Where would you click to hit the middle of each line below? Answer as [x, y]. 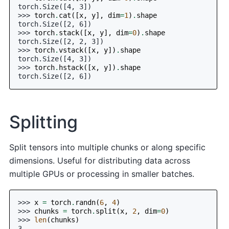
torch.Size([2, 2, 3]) [61, 41]
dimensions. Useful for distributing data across [100, 160]
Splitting [44, 122]
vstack [71, 50]
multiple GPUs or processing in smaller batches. [102, 174]
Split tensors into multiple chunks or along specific [108, 147]
